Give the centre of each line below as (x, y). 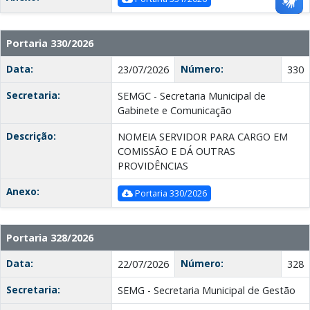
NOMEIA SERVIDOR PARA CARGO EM (203, 137)
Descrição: (31, 136)
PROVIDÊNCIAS (153, 166)
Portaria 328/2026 (50, 238)
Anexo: (23, 192)
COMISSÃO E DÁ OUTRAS (176, 152)
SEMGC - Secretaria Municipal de (192, 96)
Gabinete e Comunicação (175, 111)
